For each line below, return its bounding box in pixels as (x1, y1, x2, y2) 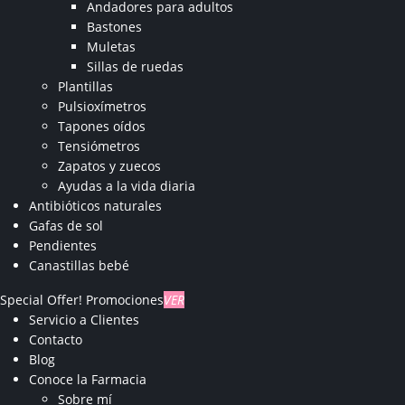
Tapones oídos (58, 117, 146, 135)
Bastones (87, 17, 142, 35)
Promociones (86, 290, 164, 308)
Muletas (87, 37, 136, 55)
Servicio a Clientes (29, 310, 139, 328)
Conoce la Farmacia (29, 370, 146, 388)
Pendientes (29, 236, 97, 254)
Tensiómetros (58, 137, 140, 155)
